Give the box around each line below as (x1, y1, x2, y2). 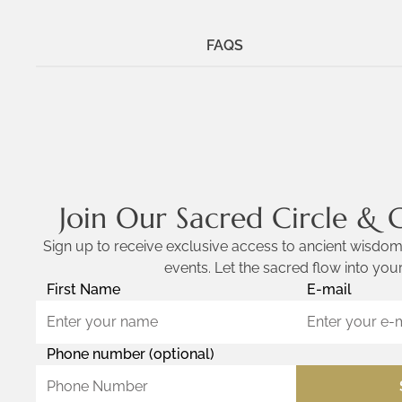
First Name (47, 281, 120, 298)
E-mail (307, 281, 352, 298)
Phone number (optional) (47, 345, 214, 363)
